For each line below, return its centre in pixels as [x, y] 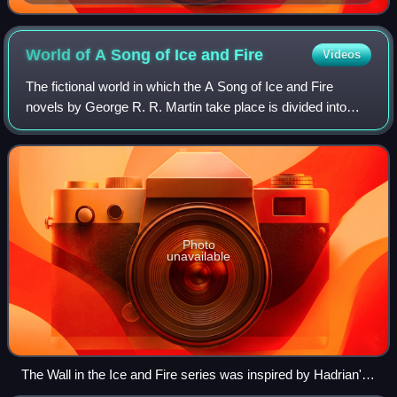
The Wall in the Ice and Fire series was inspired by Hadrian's [195, 375]
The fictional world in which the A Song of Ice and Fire [180, 86]
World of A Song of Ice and [130, 54]
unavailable [198, 257]
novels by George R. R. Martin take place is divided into [187, 106]
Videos [341, 54]
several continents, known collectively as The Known [179, 127]
